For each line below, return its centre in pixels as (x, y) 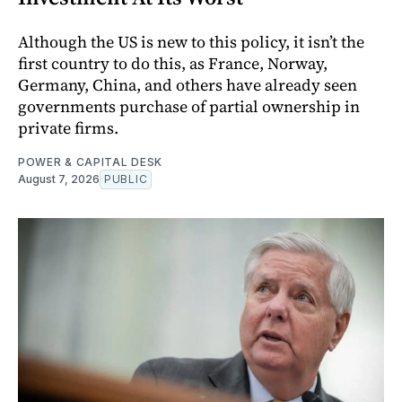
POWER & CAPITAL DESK (90, 162)
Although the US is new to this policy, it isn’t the (191, 41)
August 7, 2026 (59, 179)
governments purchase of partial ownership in (189, 106)
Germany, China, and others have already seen (188, 84)
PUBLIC (126, 179)
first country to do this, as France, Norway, (173, 63)
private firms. (68, 127)
